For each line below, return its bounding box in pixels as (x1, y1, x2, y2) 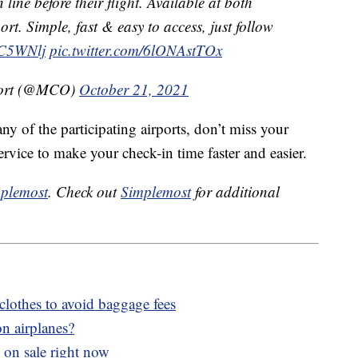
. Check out (48, 181, 121, 202)
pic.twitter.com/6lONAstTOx (50, 40, 222, 61)
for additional (191, 181, 280, 202)
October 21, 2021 (79, 79, 189, 100)
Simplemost (121, 181, 191, 202)
